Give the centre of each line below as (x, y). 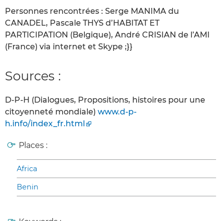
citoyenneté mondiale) (51, 112)
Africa (27, 169)
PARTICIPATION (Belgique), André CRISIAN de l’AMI (107, 35)
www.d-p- (117, 112)
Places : (33, 146)
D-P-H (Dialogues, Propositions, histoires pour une (105, 100)
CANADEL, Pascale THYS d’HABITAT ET (82, 23)
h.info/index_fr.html (45, 124)
